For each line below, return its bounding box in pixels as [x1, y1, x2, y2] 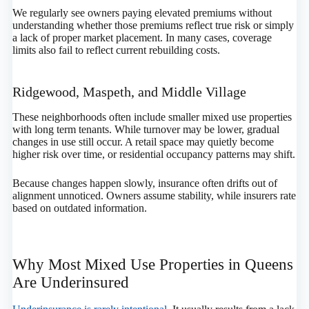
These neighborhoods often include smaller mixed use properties [12, 111, 292, 123]
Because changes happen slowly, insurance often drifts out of [12, 177, 277, 190]
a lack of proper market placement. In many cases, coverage [12, 32, 272, 44]
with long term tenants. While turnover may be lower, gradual [12, 123, 279, 136]
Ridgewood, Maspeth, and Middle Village [12, 84, 246, 100]
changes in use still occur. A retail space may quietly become [12, 136, 274, 148]
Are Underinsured [12, 274, 129, 292]
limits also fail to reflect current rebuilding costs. [12, 44, 220, 57]
